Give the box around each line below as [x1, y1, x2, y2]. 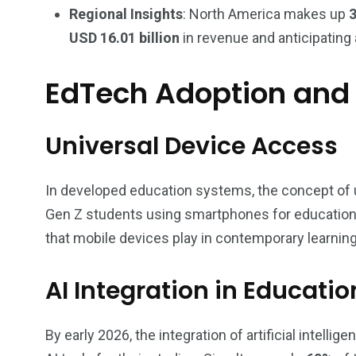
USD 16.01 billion [69, 29, 180, 46]
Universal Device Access [45, 130, 338, 163]
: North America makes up [183, 6, 349, 22]
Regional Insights [69, 6, 183, 22]
